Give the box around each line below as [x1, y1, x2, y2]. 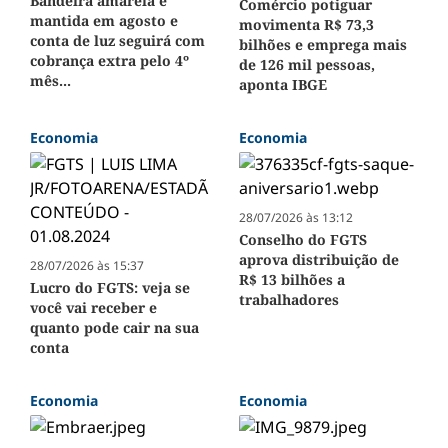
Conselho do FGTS [239, 229, 367, 249]
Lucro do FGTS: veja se [30, 277, 190, 297]
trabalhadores [239, 289, 339, 309]
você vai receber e [30, 297, 157, 317]
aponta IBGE [239, 74, 327, 94]
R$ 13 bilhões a [239, 269, 345, 289]
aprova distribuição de [239, 249, 399, 269]
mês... [30, 70, 71, 90]
